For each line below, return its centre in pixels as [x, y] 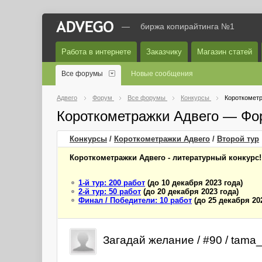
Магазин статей [225, 52]
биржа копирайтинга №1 [187, 26]
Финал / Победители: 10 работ [135, 200]
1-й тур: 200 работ [112, 183]
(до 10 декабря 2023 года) [194, 183]
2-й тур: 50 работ [110, 192]
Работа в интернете [96, 52]
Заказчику [164, 52]
